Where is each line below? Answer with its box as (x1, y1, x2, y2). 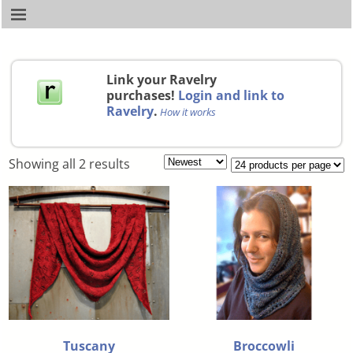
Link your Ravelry (106, 70, 217, 88)
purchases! (106, 86, 179, 104)
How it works (160, 104, 217, 119)
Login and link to (178, 86, 285, 104)
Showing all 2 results (9, 154, 131, 173)
